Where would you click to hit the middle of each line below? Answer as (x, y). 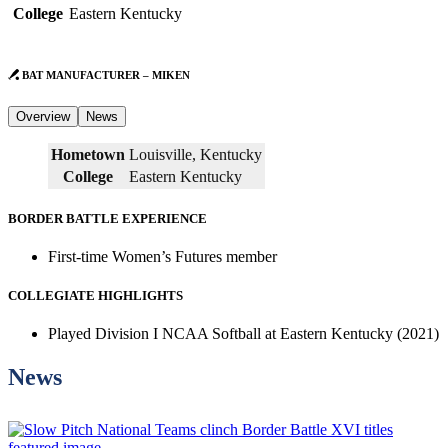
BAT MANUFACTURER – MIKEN (104, 74)
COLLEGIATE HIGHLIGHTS (95, 296)
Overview (43, 116)
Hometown (88, 154)
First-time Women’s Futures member (162, 257)
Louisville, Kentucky (195, 154)
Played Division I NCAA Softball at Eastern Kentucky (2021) (243, 334)
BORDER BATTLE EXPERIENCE (107, 218)
